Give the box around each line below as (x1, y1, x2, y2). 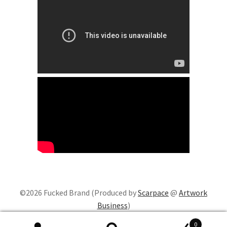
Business (97, 200, 128, 210)
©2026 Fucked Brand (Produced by (20, 187, 138, 198)
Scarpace (138, 187, 169, 198)
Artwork (179, 187, 207, 198)
